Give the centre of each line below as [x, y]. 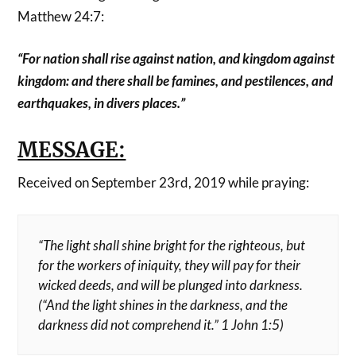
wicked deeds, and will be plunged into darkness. [171, 284]
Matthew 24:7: [61, 16]
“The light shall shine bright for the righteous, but [172, 245]
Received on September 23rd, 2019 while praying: [164, 182]
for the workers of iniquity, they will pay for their [170, 265]
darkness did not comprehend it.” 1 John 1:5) [161, 324]
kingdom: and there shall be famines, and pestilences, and [176, 81]
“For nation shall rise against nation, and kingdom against [176, 58]
